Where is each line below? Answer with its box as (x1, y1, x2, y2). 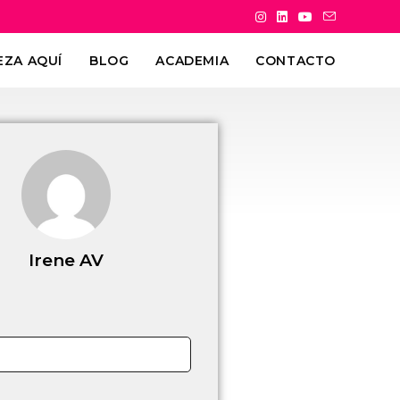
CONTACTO (255, 53, 336, 69)
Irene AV (28, 250, 104, 271)
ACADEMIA (155, 53, 229, 69)
